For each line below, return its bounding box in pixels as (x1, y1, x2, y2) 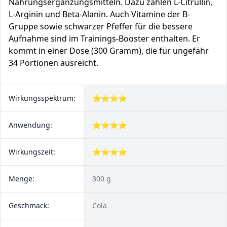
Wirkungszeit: (9, 147, 55, 157)
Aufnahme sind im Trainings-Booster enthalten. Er (9, 33, 200, 44)
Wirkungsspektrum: (9, 93, 75, 103)
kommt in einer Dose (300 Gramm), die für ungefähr (9, 45, 209, 56)
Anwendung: (9, 120, 52, 130)
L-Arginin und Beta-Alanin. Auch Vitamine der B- (9, 9, 190, 20)
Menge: (9, 174, 34, 183)
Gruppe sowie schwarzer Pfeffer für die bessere (9, 21, 193, 32)
